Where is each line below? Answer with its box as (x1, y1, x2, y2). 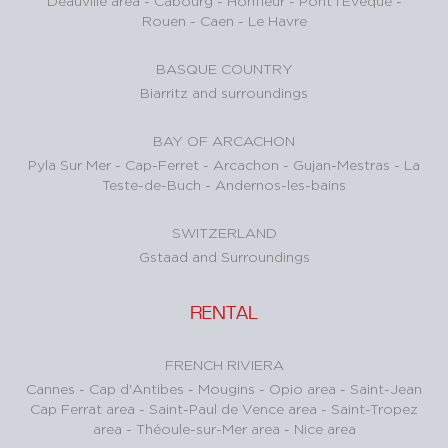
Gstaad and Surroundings (138, 249, 310, 265)
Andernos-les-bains (215, 177, 346, 193)
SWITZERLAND (171, 225, 277, 241)
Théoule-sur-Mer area (135, 421, 284, 437)
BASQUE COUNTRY (155, 61, 293, 77)
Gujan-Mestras (293, 157, 394, 173)
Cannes (26, 381, 79, 397)
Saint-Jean (350, 381, 422, 397)
